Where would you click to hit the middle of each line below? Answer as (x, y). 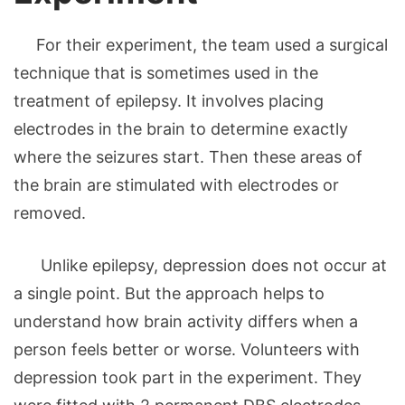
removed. (50, 212)
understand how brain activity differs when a (186, 321)
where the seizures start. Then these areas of (188, 156)
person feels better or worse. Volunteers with (187, 349)
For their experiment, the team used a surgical (201, 44)
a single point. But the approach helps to (169, 293)
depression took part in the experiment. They (188, 377)
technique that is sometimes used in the (166, 72)
